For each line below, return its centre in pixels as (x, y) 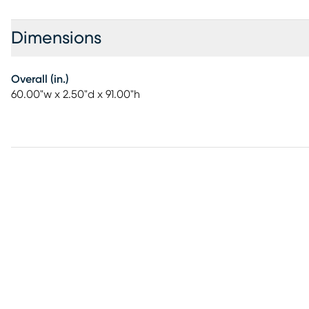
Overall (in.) (40, 79)
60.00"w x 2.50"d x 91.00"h (76, 94)
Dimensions (56, 38)
